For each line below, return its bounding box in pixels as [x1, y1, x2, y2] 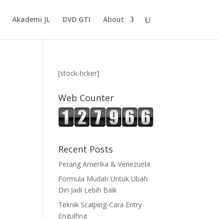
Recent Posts [58, 143, 113, 155]
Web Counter [58, 92, 114, 104]
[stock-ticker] [58, 68, 100, 78]
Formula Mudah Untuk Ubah [58, 174, 148, 183]
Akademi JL [12, 15, 50, 24]
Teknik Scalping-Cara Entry [58, 199, 142, 209]
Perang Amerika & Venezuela [58, 159, 151, 169]
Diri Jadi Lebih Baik [58, 185, 117, 195]
